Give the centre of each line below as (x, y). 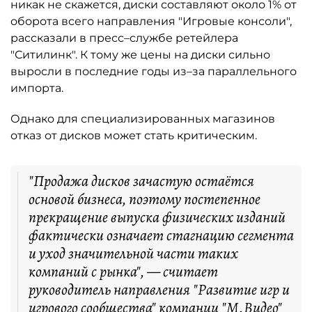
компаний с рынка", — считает (123, 272)
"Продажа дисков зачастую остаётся (141, 181)
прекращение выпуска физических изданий (157, 217)
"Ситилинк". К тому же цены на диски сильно (140, 55)
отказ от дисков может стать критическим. (134, 135)
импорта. (37, 88)
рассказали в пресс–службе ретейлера (124, 38)
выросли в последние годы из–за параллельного (154, 71)
